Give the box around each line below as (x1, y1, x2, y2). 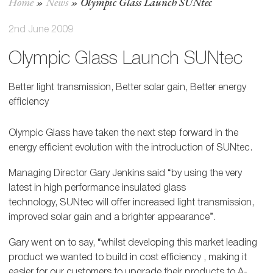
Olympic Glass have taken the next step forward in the (8, 124, 238, 139)
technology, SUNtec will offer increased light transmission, (8, 194, 254, 208)
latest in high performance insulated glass (8, 179, 186, 194)
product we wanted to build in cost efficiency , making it (8, 249, 247, 263)
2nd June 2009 (8, 21, 73, 35)
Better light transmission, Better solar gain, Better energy (8, 79, 246, 93)
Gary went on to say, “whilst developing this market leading (8, 234, 257, 249)
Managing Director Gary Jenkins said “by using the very (8, 165, 242, 179)
